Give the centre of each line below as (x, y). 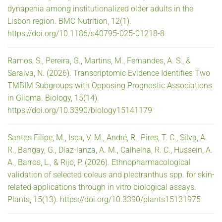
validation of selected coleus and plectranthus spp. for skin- (111, 174)
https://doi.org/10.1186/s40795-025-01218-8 (86, 33)
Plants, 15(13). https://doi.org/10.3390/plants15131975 (104, 199)
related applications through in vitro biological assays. (102, 187)
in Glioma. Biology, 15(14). (53, 98)
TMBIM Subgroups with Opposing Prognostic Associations (110, 85)
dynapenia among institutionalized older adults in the (100, 8)
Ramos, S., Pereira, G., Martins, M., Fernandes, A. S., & (99, 60)
